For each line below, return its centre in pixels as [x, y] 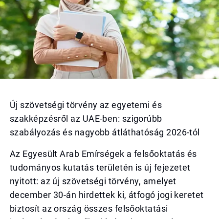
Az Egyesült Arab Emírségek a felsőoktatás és [103, 154]
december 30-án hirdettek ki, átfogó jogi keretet [107, 195]
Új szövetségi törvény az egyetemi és [86, 105]
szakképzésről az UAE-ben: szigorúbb [86, 119]
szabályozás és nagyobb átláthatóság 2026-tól [105, 132]
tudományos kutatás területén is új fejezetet [100, 167]
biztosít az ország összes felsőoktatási [89, 208]
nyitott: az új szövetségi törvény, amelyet [93, 181]
